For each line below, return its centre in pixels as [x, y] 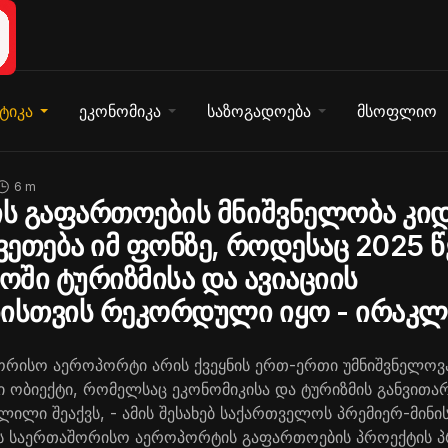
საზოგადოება [258, 111]
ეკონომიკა [119, 111]
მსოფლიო [396, 111]
